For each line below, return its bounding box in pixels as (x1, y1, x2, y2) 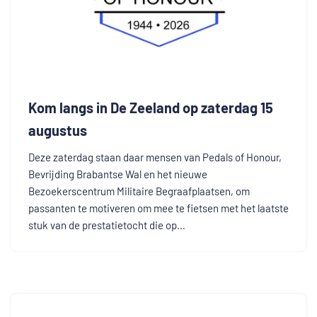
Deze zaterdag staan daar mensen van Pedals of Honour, (28, 150, 282, 163)
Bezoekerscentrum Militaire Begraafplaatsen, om (28, 184, 250, 197)
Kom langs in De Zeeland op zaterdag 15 (28, 98, 273, 116)
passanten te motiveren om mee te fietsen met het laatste (28, 201, 289, 214)
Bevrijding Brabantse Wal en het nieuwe (28, 167, 207, 180)
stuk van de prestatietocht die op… (28, 218, 188, 231)
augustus (28, 121, 87, 139)
